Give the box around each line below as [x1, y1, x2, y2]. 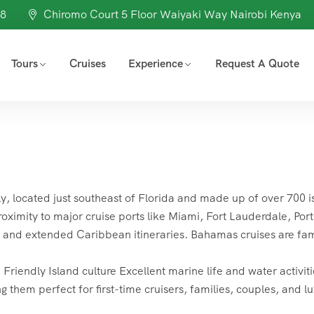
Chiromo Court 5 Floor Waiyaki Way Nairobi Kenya [43, 7, 301, 22]
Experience [128, 56, 184, 71]
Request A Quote [215, 56, 299, 71]
